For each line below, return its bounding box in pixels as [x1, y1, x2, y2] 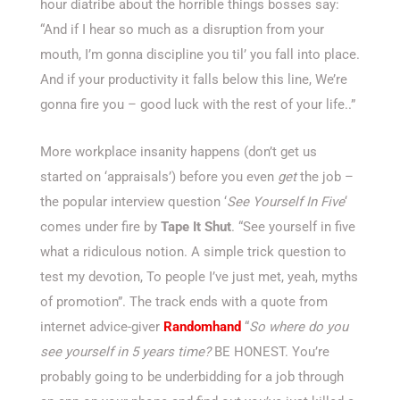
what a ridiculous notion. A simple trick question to [40, 244, 346, 261]
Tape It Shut [161, 219, 231, 236]
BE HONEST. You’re [211, 344, 329, 361]
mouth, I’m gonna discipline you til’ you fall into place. [40, 46, 360, 63]
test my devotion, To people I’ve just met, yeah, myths [40, 269, 358, 286]
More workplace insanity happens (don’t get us [40, 144, 317, 161]
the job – [296, 169, 354, 186]
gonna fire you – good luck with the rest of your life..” [40, 96, 355, 113]
